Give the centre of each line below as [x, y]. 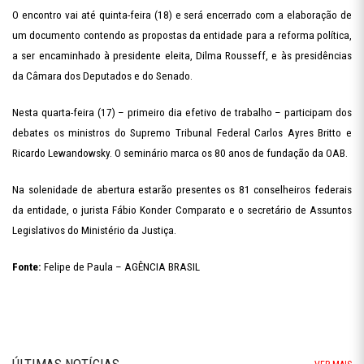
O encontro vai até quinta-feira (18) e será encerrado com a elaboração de [182, 15]
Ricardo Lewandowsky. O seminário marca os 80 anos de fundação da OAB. [180, 153]
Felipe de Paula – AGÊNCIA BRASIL [122, 267]
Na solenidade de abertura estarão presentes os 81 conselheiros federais [182, 190]
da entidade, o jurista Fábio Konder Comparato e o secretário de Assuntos [182, 210]
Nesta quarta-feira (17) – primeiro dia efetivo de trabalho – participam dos [182, 113]
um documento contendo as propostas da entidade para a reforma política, [182, 35]
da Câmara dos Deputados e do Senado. [102, 76]
